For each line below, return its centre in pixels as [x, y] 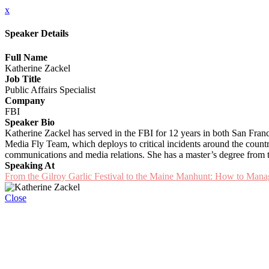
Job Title [23, 79]
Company [25, 100]
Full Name [26, 57]
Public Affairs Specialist [50, 89]
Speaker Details [37, 34]
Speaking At [30, 165]
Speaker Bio [30, 122]
